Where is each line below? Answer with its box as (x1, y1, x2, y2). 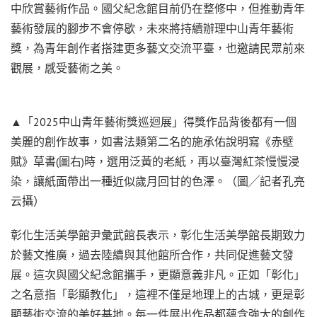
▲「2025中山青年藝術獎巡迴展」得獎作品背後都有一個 (11, 114, 296, 129)
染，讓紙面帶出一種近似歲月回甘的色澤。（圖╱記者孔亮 (11, 173, 305, 188)
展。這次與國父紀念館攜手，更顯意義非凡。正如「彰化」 (11, 267, 305, 282)
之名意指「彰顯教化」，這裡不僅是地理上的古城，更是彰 (11, 287, 305, 301)
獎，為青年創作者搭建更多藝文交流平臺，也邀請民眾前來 (11, 40, 305, 55)
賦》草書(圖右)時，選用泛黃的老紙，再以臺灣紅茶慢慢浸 (11, 154, 299, 168)
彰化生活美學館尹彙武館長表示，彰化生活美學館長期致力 (11, 227, 305, 242)
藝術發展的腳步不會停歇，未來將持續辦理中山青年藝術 (11, 21, 294, 35)
